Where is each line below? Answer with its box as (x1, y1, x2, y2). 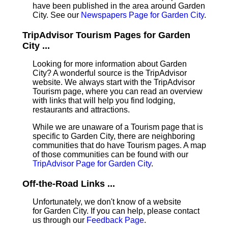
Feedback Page (87, 216, 144, 224)
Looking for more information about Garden (33, 60, 187, 68)
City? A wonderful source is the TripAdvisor (33, 69, 187, 77)
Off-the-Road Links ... (22, 179, 115, 189)
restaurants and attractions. (33, 105, 130, 114)
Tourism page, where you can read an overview (33, 87, 203, 96)
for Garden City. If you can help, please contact (33, 207, 199, 215)
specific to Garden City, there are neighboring (33, 132, 195, 140)
